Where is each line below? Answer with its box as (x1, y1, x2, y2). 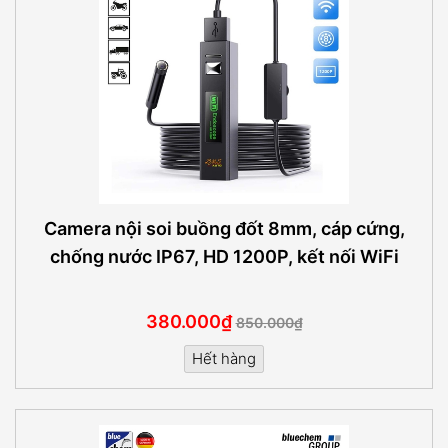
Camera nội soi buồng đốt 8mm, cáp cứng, (43, 217, 405, 239)
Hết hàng (192, 349, 256, 368)
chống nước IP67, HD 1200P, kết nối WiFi (49, 245, 399, 267)
